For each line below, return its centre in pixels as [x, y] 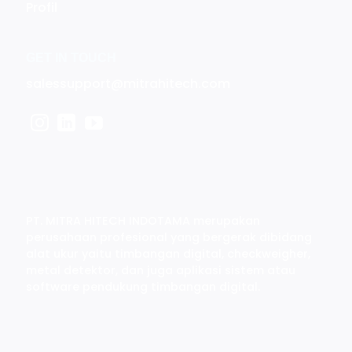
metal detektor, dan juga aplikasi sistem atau [160, 270]
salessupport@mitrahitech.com [128, 83]
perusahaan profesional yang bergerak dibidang [169, 237]
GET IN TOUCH [71, 57]
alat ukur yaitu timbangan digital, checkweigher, [168, 253]
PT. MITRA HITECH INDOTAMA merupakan [143, 220]
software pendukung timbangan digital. [143, 286]
